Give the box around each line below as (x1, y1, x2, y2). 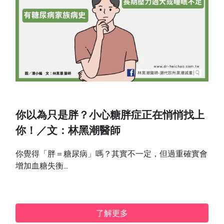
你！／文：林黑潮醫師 (15, 126, 121, 137)
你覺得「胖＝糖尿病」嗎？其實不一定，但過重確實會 (15, 148, 208, 159)
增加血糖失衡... (15, 160, 68, 171)
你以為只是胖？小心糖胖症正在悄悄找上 (15, 111, 205, 122)
